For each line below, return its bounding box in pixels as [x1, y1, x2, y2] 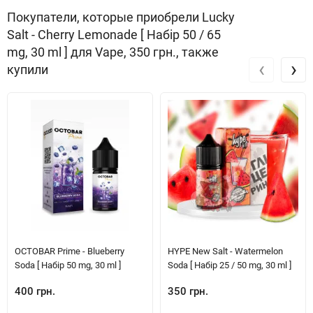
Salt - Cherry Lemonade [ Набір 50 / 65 [7, 27, 221, 42]
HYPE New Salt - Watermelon [168, 246, 283, 256]
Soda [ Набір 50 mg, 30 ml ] [15, 260, 121, 270]
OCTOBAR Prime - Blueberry [15, 246, 124, 256]
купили [7, 62, 48, 77]
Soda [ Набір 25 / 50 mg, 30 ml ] [168, 260, 291, 270]
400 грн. [15, 285, 55, 298]
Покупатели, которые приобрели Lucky [7, 10, 235, 24]
